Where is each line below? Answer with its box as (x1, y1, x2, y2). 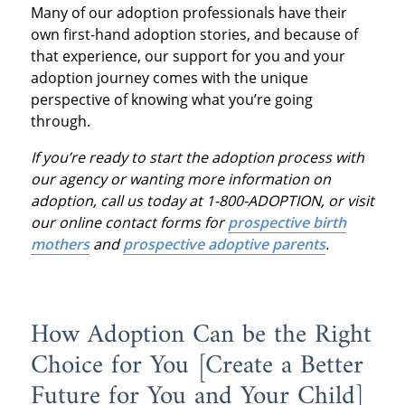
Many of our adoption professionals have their (30, 3, 347, 24)
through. (30, 111, 90, 132)
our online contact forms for (30, 212, 228, 233)
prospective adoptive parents (122, 234, 325, 255)
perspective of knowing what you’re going (30, 89, 313, 110)
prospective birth (227, 212, 346, 233)
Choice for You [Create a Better (30, 344, 363, 390)
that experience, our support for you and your (30, 46, 345, 67)
